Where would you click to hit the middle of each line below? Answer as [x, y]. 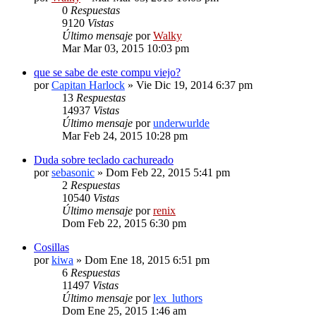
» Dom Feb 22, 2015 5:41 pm [162, 172]
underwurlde [181, 123]
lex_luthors [178, 298]
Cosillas [51, 247]
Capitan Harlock [88, 85]
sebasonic [73, 172]
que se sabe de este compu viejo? [107, 72]
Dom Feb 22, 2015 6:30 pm [124, 223]
